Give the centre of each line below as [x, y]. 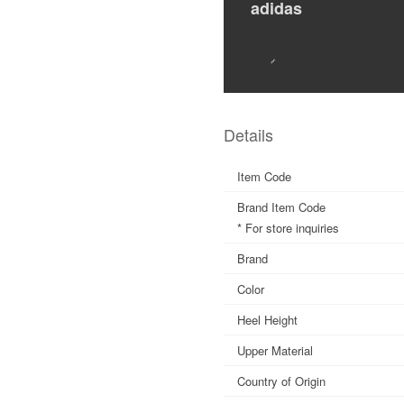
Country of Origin [281, 381]
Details [248, 134]
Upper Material [275, 350]
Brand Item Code [281, 207]
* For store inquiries [288, 227]
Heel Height [267, 319]
